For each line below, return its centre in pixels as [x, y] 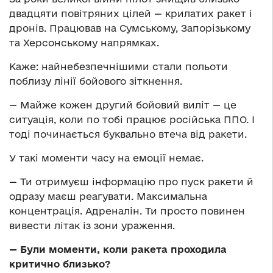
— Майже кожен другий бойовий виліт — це [123, 105]
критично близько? [60, 264]
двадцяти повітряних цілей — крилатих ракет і [131, 13]
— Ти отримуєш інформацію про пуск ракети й [131, 181]
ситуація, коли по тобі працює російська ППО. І [132, 119]
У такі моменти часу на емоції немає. [106, 158]
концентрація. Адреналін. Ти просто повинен [127, 211]
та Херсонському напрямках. [84, 42]
